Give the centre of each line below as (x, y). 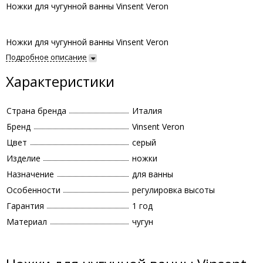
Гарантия (25, 206)
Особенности (33, 190)
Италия (147, 111)
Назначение (30, 174)
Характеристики (60, 81)
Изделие (23, 158)
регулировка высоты (173, 190)
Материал (27, 222)
